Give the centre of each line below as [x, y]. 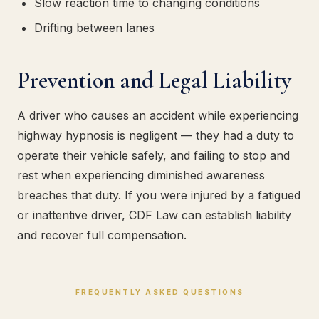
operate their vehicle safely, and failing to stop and [153, 155]
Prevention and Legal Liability [154, 80]
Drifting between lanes [94, 28]
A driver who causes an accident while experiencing [158, 115]
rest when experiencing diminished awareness [141, 175]
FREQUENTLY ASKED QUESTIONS [159, 292]
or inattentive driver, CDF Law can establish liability [154, 215]
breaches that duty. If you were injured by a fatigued [159, 195]
